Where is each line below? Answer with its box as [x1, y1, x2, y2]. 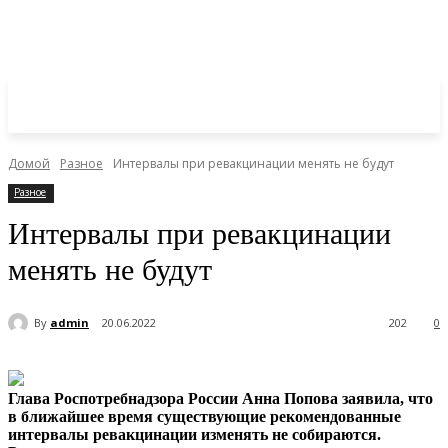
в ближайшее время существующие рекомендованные [8, 408, 401, 426]
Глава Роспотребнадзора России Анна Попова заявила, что [8, 390, 433, 408]
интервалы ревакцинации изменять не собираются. [8, 426, 381, 444]
